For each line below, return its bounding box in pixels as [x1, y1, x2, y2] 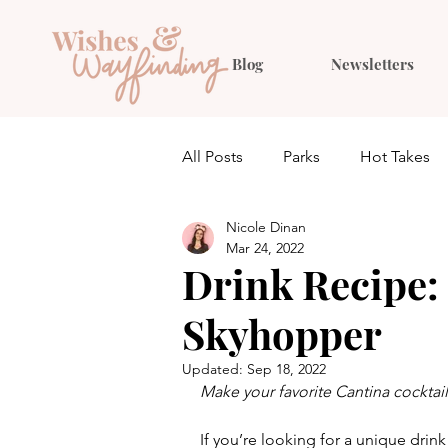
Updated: [182, 360, 247, 378]
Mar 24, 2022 [226, 239, 304, 257]
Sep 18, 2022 [247, 360, 326, 378]
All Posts [182, 147, 243, 166]
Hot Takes [360, 147, 430, 166]
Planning [295, 227, 357, 246]
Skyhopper [182, 307, 382, 360]
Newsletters [330, 54, 414, 74]
